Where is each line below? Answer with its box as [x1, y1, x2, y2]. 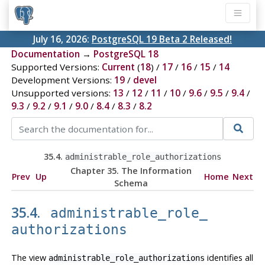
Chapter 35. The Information [70, 164, 192, 176]
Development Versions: [11, 74, 114, 86]
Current [101, 61, 135, 73]
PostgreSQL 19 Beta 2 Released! [92, 33, 232, 46]
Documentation [11, 48, 80, 60]
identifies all [204, 251, 253, 263]
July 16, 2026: [33, 33, 92, 46]
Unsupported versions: [11, 87, 113, 99]
